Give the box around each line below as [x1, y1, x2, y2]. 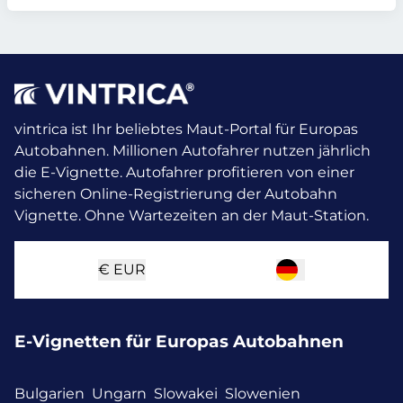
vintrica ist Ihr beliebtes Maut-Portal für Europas [14, 120, 358, 138]
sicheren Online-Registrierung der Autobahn [14, 184, 337, 202]
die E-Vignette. [14, 163, 126, 181]
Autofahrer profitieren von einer [126, 163, 354, 181]
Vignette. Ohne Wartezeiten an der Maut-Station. [14, 206, 369, 224]
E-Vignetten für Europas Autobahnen [14, 331, 344, 353]
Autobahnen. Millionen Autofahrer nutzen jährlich [14, 141, 371, 159]
